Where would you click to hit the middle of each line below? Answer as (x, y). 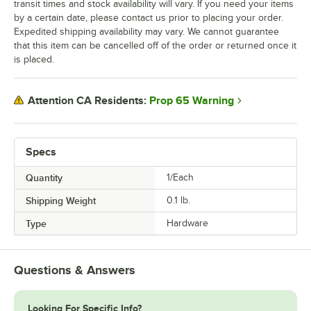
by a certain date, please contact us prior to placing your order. (149, 17)
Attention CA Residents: (87, 101)
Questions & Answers (75, 270)
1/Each (180, 177)
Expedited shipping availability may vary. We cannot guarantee (146, 31)
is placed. (34, 59)
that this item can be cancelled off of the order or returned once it (155, 45)
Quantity (44, 177)
